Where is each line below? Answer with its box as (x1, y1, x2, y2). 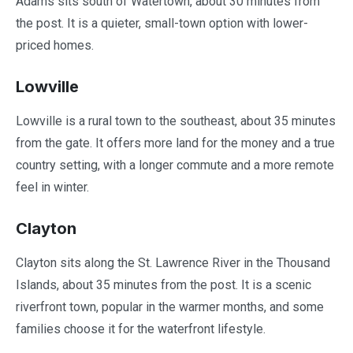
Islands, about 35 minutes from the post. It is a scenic (16, 277, 311, 292)
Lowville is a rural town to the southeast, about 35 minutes (16, 113, 336, 128)
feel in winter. (16, 179, 89, 195)
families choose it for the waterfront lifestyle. (16, 321, 266, 336)
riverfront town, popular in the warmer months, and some (16, 299, 324, 314)
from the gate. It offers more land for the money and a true (16, 135, 335, 150)
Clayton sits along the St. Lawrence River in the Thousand (16, 255, 330, 270)
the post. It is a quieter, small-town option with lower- (16, 15, 308, 31)
